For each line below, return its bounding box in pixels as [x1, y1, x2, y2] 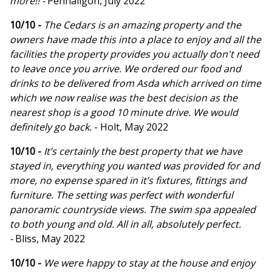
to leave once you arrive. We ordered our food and [10, 62, 241, 76]
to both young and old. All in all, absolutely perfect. [10, 217, 241, 231]
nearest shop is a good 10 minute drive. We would [10, 106, 238, 120]
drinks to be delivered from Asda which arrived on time [10, 76, 261, 90]
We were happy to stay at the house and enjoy [44, 256, 255, 270]
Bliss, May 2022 [15, 232, 85, 246]
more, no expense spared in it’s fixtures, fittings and [10, 174, 246, 188]
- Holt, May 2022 [94, 120, 168, 134]
